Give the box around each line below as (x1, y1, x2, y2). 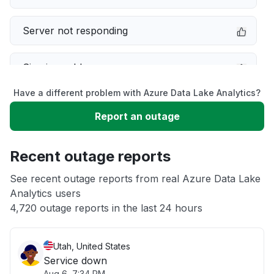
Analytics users (10, 187, 81, 199)
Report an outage (94, 110, 180, 122)
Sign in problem (23, 61, 96, 73)
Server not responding (23, 24, 128, 37)
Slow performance (23, 98, 110, 110)
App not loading (23, 171, 97, 183)
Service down (43, 254, 107, 267)
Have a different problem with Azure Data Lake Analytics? (13, 87, 261, 98)
